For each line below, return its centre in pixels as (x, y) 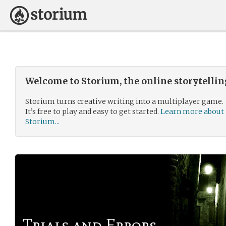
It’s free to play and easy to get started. (93, 111)
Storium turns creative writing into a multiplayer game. (124, 101)
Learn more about (192, 111)
